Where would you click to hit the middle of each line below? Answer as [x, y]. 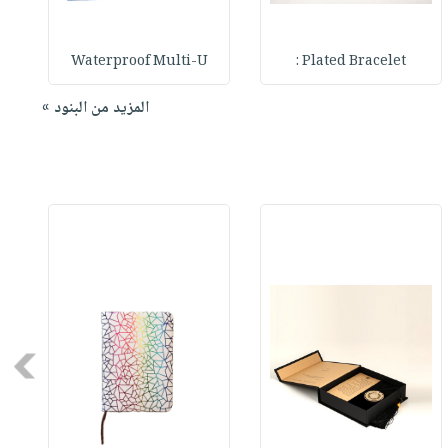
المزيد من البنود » [95, 109]
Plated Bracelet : [354, 62]
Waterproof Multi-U [139, 62]
